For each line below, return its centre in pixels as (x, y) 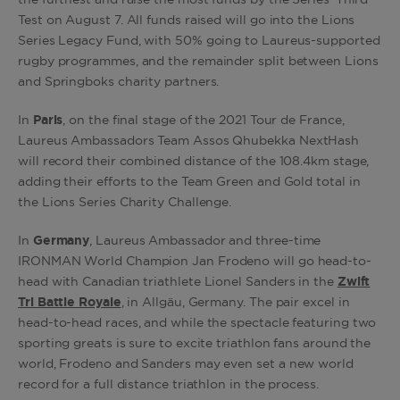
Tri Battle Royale (70, 303)
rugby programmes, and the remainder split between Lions (198, 62)
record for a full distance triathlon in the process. (170, 385)
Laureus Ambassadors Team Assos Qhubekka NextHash (189, 141)
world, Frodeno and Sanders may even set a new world (186, 364)
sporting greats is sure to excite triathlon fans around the (195, 344)
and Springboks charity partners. (121, 82)
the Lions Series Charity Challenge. (127, 203)
